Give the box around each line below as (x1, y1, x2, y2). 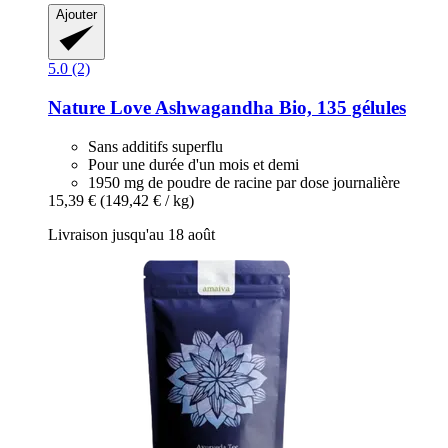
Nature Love (48, 96, 151, 118)
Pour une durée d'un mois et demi (88, 155, 299, 173)
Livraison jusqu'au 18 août (48, 225, 215, 243)
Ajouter (56, 7, 97, 23)
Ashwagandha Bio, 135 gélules (151, 96, 406, 118)
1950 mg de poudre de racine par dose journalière (88, 173, 400, 191)
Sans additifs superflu (88, 137, 223, 155)
